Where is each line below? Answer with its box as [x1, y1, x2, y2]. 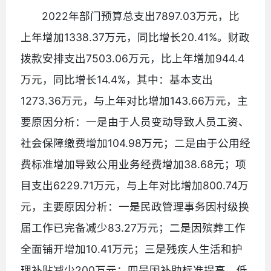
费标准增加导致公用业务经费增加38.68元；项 [21, 157, 246, 171]
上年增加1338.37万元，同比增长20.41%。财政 [21, 30, 250, 44]
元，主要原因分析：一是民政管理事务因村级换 [21, 200, 249, 213]
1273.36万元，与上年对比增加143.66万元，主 [21, 94, 248, 107]
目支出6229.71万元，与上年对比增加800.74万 [21, 178, 249, 192]
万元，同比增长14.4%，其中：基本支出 [21, 73, 213, 86]
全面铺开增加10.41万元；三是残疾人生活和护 [21, 242, 243, 255]
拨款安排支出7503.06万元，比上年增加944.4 [21, 51, 244, 65]
